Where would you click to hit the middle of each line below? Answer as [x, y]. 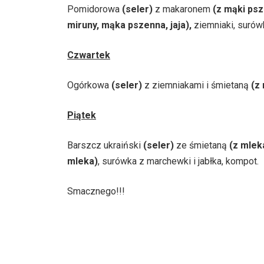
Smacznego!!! [96, 191]
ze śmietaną [202, 145]
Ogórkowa [89, 85]
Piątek [82, 115]
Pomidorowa [95, 9]
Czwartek [89, 55]
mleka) [82, 161]
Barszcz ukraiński [105, 145]
